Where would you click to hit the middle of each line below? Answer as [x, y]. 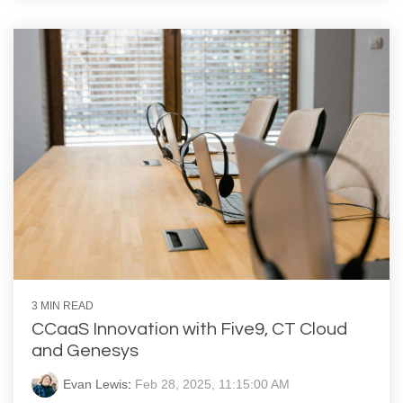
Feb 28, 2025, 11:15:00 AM [212, 384]
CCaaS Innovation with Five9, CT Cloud [189, 329]
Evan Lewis [95, 384]
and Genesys [85, 350]
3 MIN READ [63, 305]
